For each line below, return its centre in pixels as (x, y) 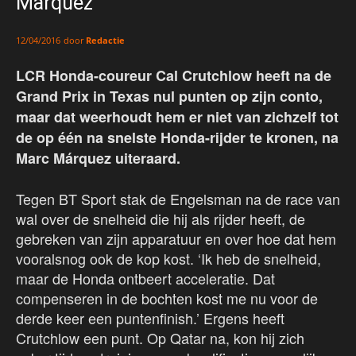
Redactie (105, 41)
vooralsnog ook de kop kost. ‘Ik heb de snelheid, (168, 259)
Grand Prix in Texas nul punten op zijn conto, (169, 97)
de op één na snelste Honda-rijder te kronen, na (177, 138)
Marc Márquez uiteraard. (98, 159)
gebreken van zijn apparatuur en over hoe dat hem (176, 239)
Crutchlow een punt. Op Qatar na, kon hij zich (160, 338)
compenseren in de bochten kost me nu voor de (167, 298)
